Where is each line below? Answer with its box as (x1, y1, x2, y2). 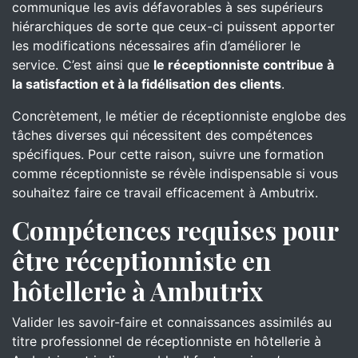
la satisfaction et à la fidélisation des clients (12, 76, 281, 92)
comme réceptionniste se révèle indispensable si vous (12, 165, 338, 181)
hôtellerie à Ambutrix (12, 273, 263, 308)
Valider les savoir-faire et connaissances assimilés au (12, 314, 332, 330)
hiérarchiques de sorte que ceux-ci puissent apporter (12, 18, 335, 34)
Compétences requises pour (12, 213, 338, 247)
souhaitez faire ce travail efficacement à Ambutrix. (12, 185, 318, 201)
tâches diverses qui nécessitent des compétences (12, 127, 312, 143)
